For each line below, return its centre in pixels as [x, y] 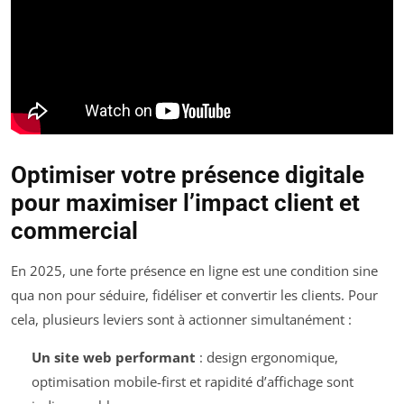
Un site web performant [113, 357]
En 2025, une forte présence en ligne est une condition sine [194, 270]
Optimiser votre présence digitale [188, 174]
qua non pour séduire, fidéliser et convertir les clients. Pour [194, 294]
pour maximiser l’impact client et [185, 202]
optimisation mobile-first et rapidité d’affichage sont [192, 381]
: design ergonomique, [266, 357]
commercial [74, 230]
